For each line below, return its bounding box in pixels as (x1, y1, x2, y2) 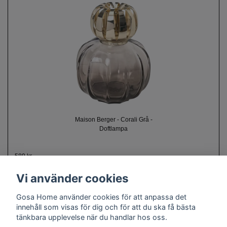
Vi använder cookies (16, 171, 129, 185)
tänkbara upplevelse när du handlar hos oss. (16, 212, 167, 221)
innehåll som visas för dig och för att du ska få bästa (16, 202, 196, 211)
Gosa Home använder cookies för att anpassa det (16, 192, 186, 201)
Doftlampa (99, 125, 128, 133)
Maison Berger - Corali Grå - (74, 116, 153, 124)
